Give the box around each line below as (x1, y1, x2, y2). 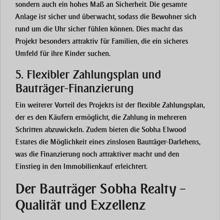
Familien (111, 37, 137, 46)
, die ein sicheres (137, 37, 188, 46)
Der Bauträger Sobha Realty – (15, 181, 186, 197)
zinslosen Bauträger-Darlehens (107, 137, 199, 147)
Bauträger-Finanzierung (15, 82, 134, 96)
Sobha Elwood (141, 125, 186, 135)
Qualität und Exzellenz (15, 197, 146, 214)
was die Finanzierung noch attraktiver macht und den (15, 150, 179, 159)
